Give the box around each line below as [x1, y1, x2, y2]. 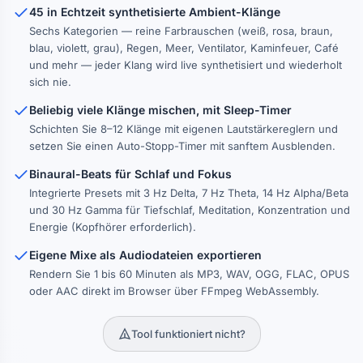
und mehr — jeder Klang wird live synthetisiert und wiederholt [29, 58, 342, 71]
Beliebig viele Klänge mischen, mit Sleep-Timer [29, 103, 292, 117]
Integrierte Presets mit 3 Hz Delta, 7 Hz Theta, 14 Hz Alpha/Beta [29, 186, 348, 199]
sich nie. [29, 75, 71, 88]
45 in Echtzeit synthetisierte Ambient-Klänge [29, 5, 280, 19]
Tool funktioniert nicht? [130, 327, 246, 340]
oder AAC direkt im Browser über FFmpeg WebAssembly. [29, 284, 319, 297]
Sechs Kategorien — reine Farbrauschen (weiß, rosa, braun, [29, 24, 333, 37]
